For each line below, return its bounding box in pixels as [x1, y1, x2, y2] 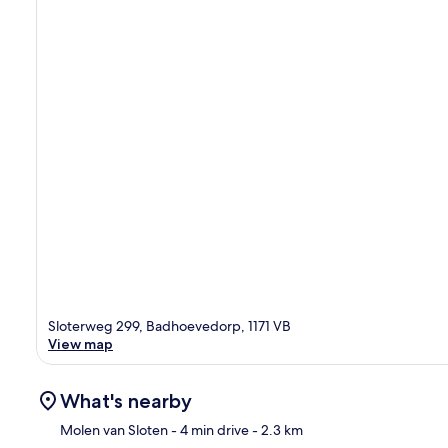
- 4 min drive [168, 420, 249, 439]
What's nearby [60, 388, 192, 413]
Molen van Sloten [60, 420, 168, 439]
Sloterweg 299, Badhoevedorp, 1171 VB [48, 316, 291, 335]
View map [48, 334, 113, 353]
